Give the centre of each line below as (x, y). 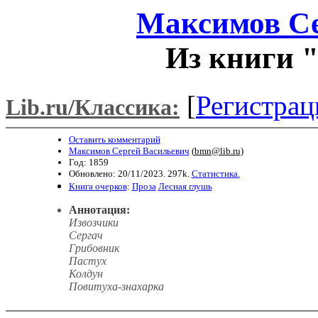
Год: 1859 (88, 162)
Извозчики (93, 222)
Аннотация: (99, 209)
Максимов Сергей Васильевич (129, 150)
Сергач (86, 235)
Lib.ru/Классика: (93, 107)
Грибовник (94, 248)
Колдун (86, 273)
